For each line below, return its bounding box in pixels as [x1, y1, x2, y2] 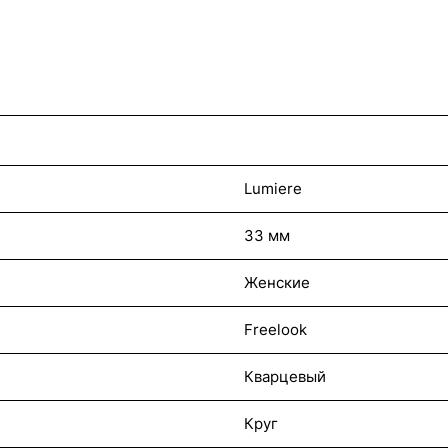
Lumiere [244, 179, 302, 198]
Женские [244, 273, 310, 292]
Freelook [244, 320, 307, 339]
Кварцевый [244, 367, 326, 386]
